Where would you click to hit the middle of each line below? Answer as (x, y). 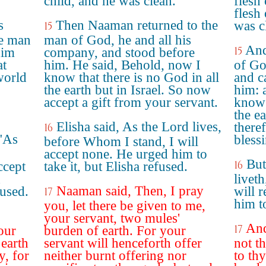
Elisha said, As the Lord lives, (139, 127)
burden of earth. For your (115, 231)
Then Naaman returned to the (137, 25)
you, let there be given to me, (125, 206)
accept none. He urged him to (126, 154)
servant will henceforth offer (123, 243)
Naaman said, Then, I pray (130, 191)
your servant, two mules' (112, 218)
